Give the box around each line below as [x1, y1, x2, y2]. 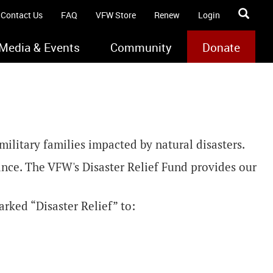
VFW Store [96, 9, 136, 21]
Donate [202, 40, 241, 55]
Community [110, 40, 172, 55]
